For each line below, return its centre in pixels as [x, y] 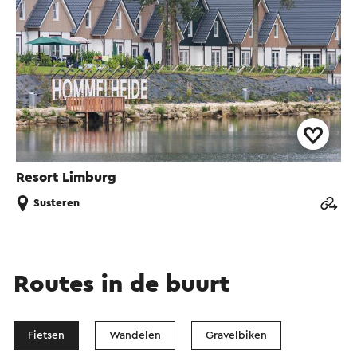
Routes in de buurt [122, 284]
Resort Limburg [66, 178]
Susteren [57, 204]
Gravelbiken [236, 336]
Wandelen [135, 336]
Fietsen [46, 336]
